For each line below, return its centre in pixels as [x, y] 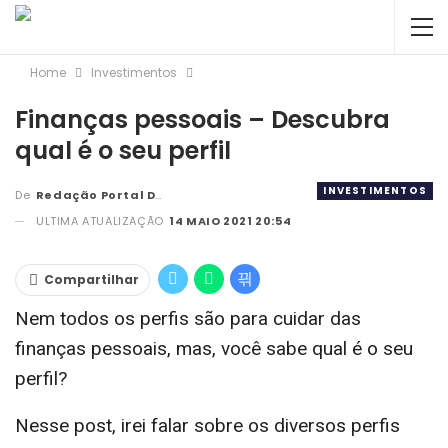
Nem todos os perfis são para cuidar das [188, 318]
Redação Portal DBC [95, 194]
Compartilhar [91, 279]
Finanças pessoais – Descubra [202, 119]
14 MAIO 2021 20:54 [230, 220]
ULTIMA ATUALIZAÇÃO [102, 220]
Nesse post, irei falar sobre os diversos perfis [207, 425]
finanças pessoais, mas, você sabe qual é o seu [214, 348]
